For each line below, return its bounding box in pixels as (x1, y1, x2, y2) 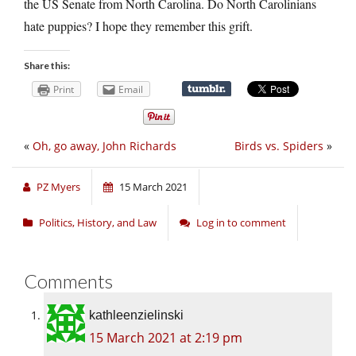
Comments (24, 269, 113, 293)
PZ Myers (37, 180, 80, 195)
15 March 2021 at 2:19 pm (89, 329, 242, 347)
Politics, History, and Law (39, 215, 157, 230)
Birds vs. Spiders (234, 138, 323, 154)
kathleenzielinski (89, 308, 184, 323)
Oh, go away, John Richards (33, 138, 176, 154)
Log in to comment (196, 215, 286, 230)
